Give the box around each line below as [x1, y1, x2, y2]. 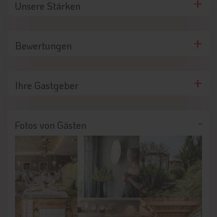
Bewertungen [15, 39, 72, 52]
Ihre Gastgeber [15, 78, 78, 92]
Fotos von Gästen [15, 118, 86, 131]
